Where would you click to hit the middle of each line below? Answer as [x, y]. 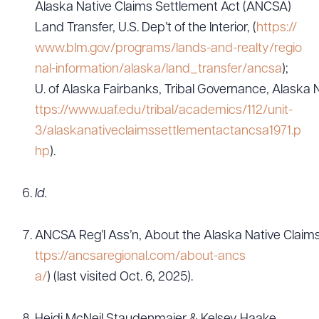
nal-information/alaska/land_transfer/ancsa [158, 69]
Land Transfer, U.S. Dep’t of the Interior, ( [146, 28]
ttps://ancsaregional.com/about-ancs [140, 257]
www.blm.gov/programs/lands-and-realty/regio [168, 49]
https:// [277, 28]
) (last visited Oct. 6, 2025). [120, 277]
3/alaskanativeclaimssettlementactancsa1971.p [168, 131]
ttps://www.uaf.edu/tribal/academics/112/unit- [164, 111]
